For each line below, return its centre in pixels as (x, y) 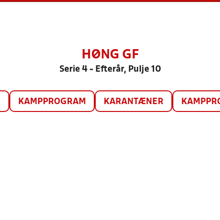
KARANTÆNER (133, 102)
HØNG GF (110, 55)
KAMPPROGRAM (52, 102)
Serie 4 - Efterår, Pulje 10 (110, 69)
